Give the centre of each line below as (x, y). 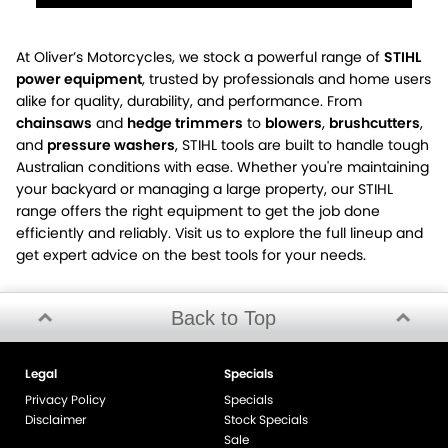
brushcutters (374, 122)
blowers (293, 122)
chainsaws (54, 122)
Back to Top (224, 317)
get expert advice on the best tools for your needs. (191, 254)
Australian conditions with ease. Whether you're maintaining (222, 166)
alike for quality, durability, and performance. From (189, 100)
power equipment (79, 78)
